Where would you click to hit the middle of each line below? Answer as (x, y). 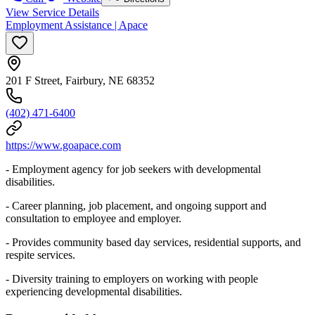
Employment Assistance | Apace (77, 25)
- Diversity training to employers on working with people (132, 278)
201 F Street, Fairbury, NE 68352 (80, 80)
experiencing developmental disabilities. (94, 291)
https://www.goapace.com (63, 145)
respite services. (40, 255)
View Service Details (52, 12)
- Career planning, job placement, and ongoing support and (136, 205)
